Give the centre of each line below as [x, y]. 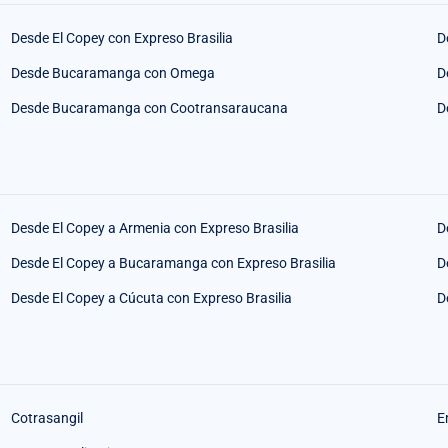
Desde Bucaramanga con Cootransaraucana [149, 108]
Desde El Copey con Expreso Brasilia [121, 38]
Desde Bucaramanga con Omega [112, 73]
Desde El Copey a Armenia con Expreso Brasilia [154, 228]
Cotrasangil [46, 418]
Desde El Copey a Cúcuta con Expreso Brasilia [151, 298]
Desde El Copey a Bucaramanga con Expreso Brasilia [173, 263]
